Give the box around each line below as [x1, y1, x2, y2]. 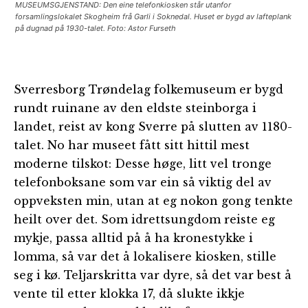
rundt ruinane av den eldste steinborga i [14, 101, 256, 115]
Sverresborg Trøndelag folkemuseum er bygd [14, 82, 283, 96]
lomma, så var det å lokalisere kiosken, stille [14, 250, 276, 263]
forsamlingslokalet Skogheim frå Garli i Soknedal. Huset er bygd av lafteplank [15, 12, 291, 21]
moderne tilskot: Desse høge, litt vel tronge [14, 157, 272, 170]
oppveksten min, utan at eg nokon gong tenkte [14, 194, 293, 208]
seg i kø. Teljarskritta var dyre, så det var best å [14, 268, 291, 282]
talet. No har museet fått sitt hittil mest [14, 138, 250, 152]
